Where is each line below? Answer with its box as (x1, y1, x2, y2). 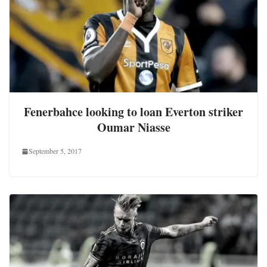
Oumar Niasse (97, 119, 170, 136)
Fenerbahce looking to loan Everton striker (24, 103, 243, 121)
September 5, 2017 (29, 146, 82, 156)
